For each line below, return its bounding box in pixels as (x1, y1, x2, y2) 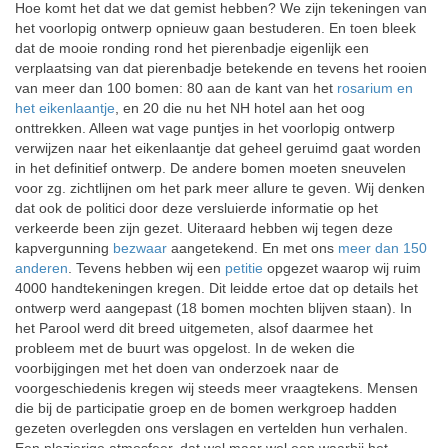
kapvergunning (15, 240, 113, 256)
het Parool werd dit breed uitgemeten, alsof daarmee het (15, 320, 373, 336)
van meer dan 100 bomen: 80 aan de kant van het (15, 80, 337, 96)
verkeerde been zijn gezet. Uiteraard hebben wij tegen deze (15, 220, 393, 236)
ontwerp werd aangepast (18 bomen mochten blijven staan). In (15, 300, 412, 316)
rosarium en (337, 80, 413, 96)
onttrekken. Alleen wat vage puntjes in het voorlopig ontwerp (15, 120, 395, 136)
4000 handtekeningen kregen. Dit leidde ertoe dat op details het (15, 280, 418, 296)
